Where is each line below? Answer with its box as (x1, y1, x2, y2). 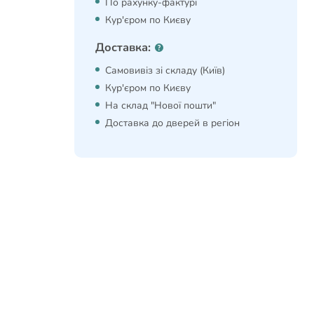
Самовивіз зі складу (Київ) (105, 63, 225, 77)
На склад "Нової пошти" (105, 98, 216, 112)
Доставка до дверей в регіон (105, 116, 240, 130)
